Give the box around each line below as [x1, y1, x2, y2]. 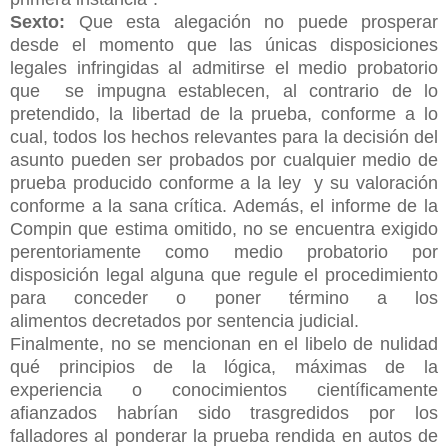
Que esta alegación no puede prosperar [65, 11, 438, 32]
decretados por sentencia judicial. [92, 310, 364, 331]
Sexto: [10, 11, 65, 32]
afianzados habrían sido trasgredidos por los [10, 402, 438, 423]
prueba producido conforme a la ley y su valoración [10, 172, 438, 193]
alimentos [10, 310, 92, 331]
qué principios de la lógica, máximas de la [10, 356, 438, 377]
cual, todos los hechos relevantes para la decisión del [10, 126, 438, 147]
